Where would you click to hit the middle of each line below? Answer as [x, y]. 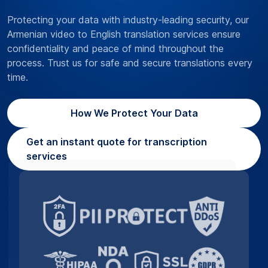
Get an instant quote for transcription [117, 142]
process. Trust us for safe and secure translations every [130, 63]
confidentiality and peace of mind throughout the [115, 49]
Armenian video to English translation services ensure [124, 34]
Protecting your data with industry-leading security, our [128, 20]
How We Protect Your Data [134, 113]
